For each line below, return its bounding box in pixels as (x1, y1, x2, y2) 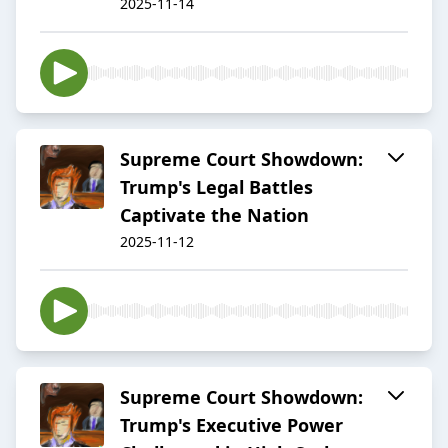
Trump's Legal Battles (120, 175, 313, 200)
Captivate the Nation (120, 203, 309, 228)
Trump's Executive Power (120, 413, 343, 438)
